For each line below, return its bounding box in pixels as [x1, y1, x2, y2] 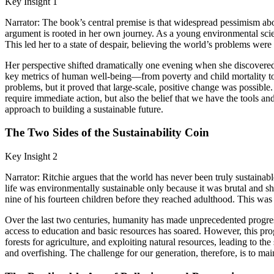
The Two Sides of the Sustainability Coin [5, 126, 209, 139]
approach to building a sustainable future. [5, 103, 163, 114]
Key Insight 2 [5, 151, 57, 162]
